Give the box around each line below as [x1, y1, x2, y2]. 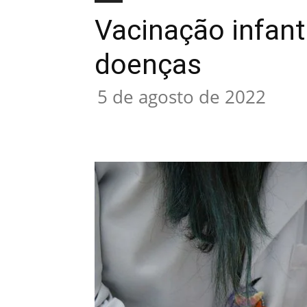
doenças [95, 48, 201, 81]
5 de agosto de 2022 [97, 84, 266, 109]
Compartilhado [127, 118, 184, 128]
